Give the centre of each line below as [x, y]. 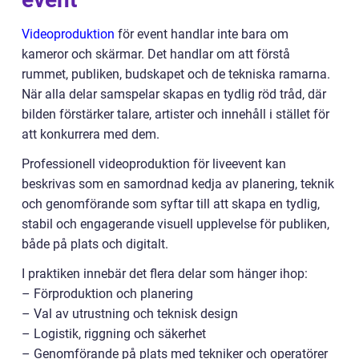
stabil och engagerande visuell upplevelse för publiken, [175, 224]
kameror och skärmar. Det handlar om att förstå [156, 54]
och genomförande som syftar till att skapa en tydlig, [171, 204]
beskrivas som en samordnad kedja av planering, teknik [178, 184]
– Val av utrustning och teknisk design [130, 314]
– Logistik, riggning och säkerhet [114, 334]
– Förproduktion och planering [107, 294]
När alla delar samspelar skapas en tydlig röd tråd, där [174, 94]
